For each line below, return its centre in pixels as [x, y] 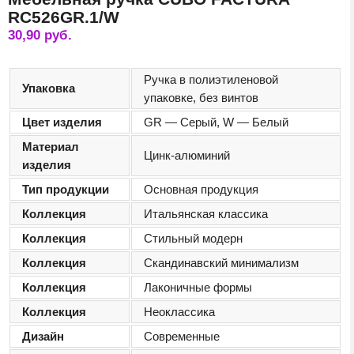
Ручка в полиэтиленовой [211, 80]
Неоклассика [179, 312]
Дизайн [43, 337]
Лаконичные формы [198, 288]
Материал [51, 147]
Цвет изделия [62, 122]
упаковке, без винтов [201, 98]
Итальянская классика [206, 214]
